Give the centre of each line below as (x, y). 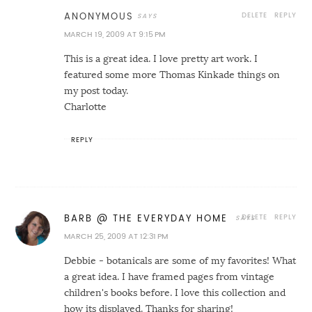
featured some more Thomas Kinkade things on (172, 74)
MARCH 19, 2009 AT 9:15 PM (115, 34)
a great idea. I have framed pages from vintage (170, 276)
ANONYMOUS (99, 16)
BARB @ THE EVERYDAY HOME (148, 218)
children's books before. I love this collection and (175, 292)
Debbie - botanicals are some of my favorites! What (180, 260)
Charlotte (86, 106)
